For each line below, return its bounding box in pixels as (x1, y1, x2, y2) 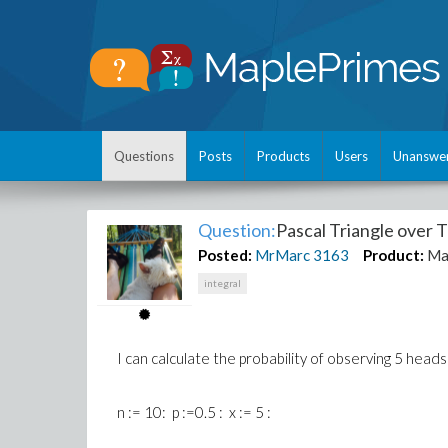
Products (257, 148, 310, 164)
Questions (114, 148, 174, 164)
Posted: (198, 246, 253, 264)
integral (204, 277, 242, 289)
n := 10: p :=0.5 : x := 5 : (117, 403, 271, 421)
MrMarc (255, 246, 311, 264)
